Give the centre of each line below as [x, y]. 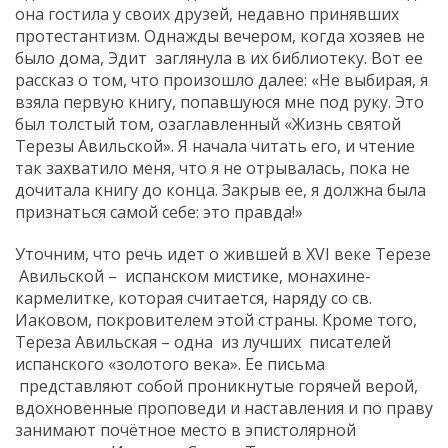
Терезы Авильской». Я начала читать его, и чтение [215, 145]
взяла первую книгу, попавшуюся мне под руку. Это [219, 101]
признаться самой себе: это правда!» [159, 211]
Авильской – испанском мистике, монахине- [193, 275]
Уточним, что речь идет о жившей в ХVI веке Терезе [223, 253]
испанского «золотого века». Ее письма [170, 363]
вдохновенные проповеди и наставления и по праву [224, 407]
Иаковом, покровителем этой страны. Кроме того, [216, 319]
